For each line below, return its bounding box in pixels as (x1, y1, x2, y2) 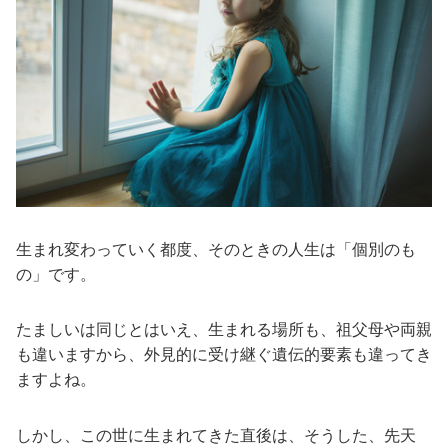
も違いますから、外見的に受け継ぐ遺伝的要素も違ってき (16, 346, 432, 364)
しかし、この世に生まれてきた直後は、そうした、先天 (16, 426, 416, 444)
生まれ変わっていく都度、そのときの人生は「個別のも (16, 241, 416, 259)
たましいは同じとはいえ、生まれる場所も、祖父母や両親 (16, 321, 432, 339)
